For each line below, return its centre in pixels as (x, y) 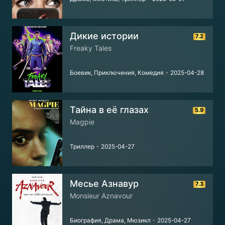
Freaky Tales (91, 48)
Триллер (83, 146)
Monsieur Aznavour (101, 196)
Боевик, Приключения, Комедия (118, 73)
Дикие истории (104, 36)
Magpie (82, 122)
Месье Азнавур (104, 184)
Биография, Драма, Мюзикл (111, 220)
